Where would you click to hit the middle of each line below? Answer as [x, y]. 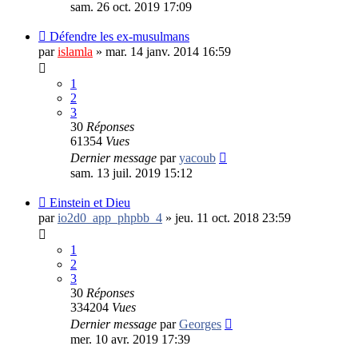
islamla [75, 51]
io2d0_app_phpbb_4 [110, 217]
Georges [200, 324]
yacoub [197, 157]
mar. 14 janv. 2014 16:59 [168, 51]
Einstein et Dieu [90, 202]
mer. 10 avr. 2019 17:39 [130, 339]
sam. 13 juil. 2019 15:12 [131, 173]
